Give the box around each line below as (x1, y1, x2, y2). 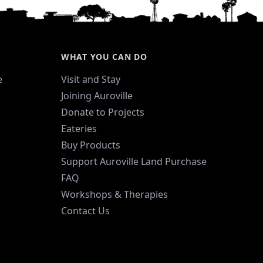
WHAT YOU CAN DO (61, 50, 147, 62)
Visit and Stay (61, 72, 120, 86)
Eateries (61, 122, 97, 135)
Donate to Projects (61, 105, 144, 119)
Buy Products (61, 138, 120, 151)
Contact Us (61, 204, 110, 217)
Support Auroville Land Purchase (61, 154, 207, 168)
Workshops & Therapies (61, 187, 168, 201)
